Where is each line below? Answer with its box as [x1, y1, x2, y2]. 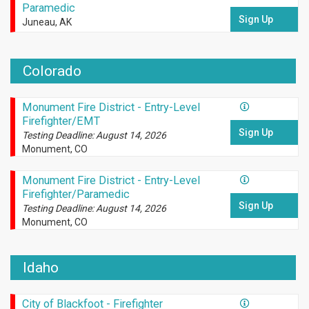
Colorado [23, 62, 81, 79]
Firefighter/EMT [21, 114, 100, 128]
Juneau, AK [21, 17, 72, 28]
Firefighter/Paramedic [21, 187, 130, 201]
